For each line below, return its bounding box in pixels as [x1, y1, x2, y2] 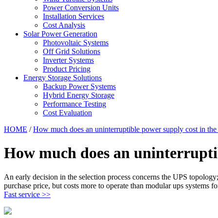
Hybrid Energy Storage [43, 91, 114, 99]
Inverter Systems [43, 56, 94, 64]
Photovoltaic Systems [43, 38, 109, 47]
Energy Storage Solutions [23, 73, 102, 82]
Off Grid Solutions [43, 47, 100, 55]
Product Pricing [43, 65, 91, 73]
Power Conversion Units [43, 3, 119, 12]
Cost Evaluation [43, 109, 92, 117]
